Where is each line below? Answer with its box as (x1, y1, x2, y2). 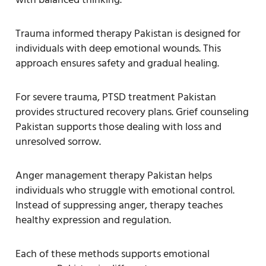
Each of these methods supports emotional (15, 245, 210, 262)
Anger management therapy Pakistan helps (15, 166, 212, 184)
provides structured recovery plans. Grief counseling (15, 103, 249, 121)
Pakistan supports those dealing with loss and (15, 118, 221, 135)
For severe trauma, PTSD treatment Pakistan (15, 88, 216, 106)
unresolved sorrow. (15, 132, 101, 150)
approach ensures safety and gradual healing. (15, 54, 219, 72)
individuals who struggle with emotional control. (15, 181, 235, 199)
